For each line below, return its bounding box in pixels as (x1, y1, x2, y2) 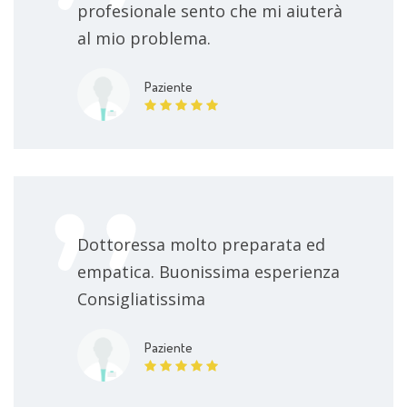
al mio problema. (77, 26, 211, 49)
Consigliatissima (77, 287, 205, 310)
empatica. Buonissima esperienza (77, 260, 340, 283)
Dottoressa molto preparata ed (77, 233, 325, 255)
